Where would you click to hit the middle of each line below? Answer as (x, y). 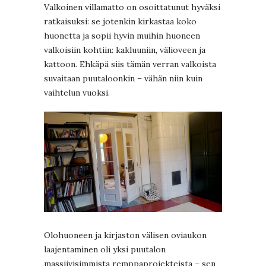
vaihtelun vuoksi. (77, 93)
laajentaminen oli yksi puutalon (105, 249)
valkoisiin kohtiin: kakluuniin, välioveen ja (125, 50)
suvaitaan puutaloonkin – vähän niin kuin (123, 79)
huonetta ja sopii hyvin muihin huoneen (122, 36)
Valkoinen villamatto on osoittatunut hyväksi (132, 7)
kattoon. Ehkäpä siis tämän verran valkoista (130, 64)
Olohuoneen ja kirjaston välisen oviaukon (125, 235)
